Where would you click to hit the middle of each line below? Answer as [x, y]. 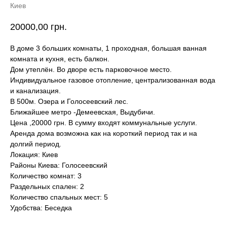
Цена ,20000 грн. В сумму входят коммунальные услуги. [104, 123]
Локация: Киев [34, 155]
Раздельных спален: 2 [47, 187]
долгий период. [36, 144]
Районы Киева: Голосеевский [59, 165]
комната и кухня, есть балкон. [60, 59]
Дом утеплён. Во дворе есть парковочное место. [91, 70]
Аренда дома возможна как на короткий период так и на [104, 134]
